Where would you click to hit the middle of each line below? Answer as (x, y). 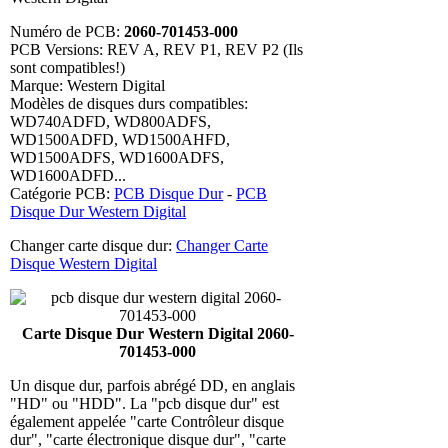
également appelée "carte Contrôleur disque (147, 422)
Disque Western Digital (84, 264)
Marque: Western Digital (88, 86)
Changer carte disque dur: (93, 246)
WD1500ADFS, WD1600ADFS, (117, 158)
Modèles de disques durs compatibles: (129, 104)
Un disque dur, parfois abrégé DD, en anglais (153, 386)
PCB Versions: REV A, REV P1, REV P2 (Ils (157, 50)
